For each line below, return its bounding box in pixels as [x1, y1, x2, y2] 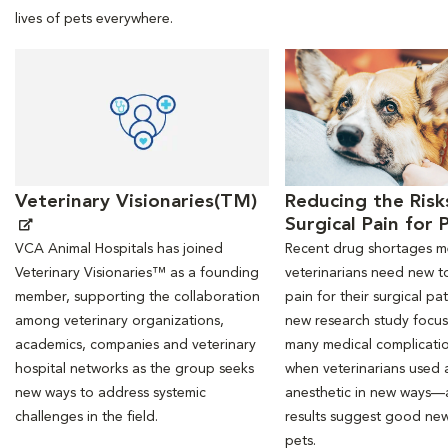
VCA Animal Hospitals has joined [15, 241, 223, 256]
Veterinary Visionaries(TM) [15, 192, 257, 212]
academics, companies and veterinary [15, 337, 256, 352]
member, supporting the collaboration [15, 289, 260, 304]
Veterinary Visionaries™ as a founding [15, 265, 259, 280]
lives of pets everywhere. [15, 12, 173, 27]
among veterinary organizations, [15, 313, 224, 328]
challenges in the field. [15, 409, 158, 424]
